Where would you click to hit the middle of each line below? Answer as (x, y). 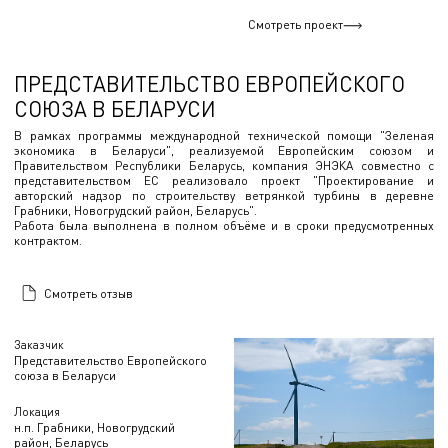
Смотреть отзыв (88, 293)
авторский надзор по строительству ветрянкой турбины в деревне (224, 195)
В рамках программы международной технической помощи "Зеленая (224, 135)
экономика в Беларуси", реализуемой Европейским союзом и (224, 150)
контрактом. (48, 240)
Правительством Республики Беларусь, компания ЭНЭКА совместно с (224, 165)
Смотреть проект (295, 24)
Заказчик (39, 344)
